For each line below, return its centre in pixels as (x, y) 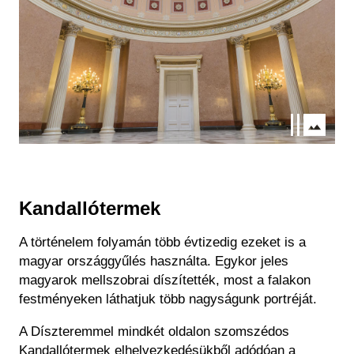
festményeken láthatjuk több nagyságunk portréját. (168, 299)
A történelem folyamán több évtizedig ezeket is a (162, 242)
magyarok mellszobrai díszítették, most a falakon (165, 280)
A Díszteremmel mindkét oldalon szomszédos (154, 331)
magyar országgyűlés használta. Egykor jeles (154, 261)
